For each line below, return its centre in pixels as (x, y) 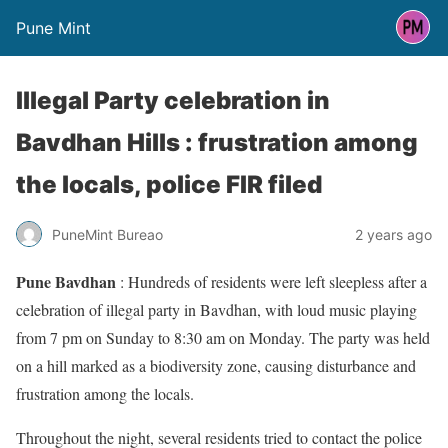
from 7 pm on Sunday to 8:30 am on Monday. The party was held (223, 337)
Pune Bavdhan (66, 281)
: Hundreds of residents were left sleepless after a (271, 281)
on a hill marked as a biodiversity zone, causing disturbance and (216, 365)
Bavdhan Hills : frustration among (217, 142)
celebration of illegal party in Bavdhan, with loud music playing (216, 309)
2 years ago (393, 234)
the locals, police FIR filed (169, 184)
